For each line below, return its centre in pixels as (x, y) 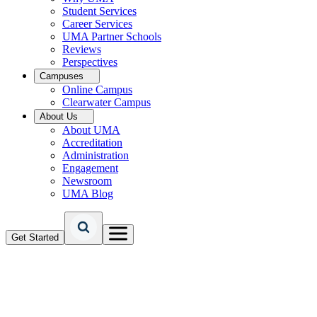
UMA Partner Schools (112, 36)
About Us (59, 116)
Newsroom (87, 181)
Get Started (35, 237)
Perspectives (90, 62)
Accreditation (92, 143)
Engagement (90, 168)
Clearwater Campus (106, 102)
